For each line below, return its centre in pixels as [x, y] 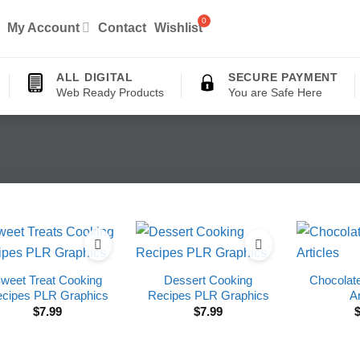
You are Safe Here [276, 92]
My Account [44, 27]
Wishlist [179, 27]
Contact [123, 27]
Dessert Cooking [208, 280]
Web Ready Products [110, 92]
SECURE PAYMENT [283, 77]
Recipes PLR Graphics [208, 295]
